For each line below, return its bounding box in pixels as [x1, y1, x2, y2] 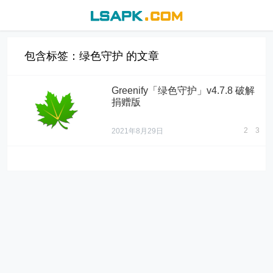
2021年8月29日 [112, 126, 164, 135]
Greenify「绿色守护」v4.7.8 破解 [112, 85, 255, 96]
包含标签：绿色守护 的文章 [24, 50, 160, 62]
